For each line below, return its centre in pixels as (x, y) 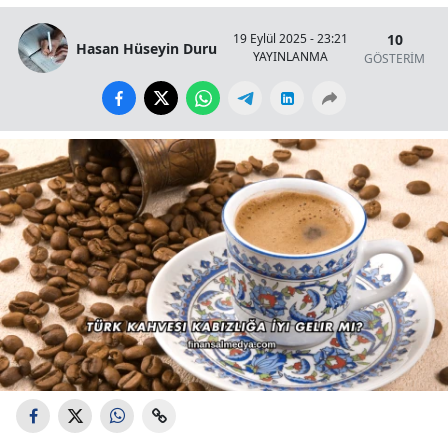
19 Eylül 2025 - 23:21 (290, 38)
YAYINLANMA (290, 56)
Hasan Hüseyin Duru (146, 48)
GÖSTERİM (394, 58)
